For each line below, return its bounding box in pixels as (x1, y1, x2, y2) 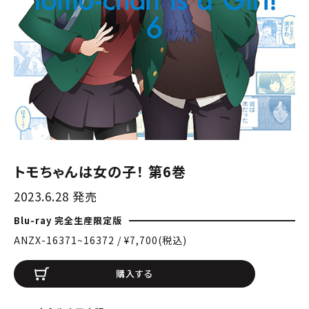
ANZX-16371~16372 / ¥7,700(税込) (14, 232, 187, 247)
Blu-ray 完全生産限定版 (14, 213, 122, 227)
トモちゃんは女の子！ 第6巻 (14, 161, 186, 181)
